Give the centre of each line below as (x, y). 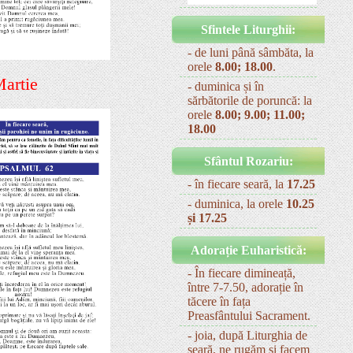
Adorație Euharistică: (248, 251)
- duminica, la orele (237, 204)
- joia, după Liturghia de (247, 336)
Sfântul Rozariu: (248, 162)
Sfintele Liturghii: (249, 30)
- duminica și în (226, 87)
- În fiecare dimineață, (242, 273)
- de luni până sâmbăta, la (251, 53)
